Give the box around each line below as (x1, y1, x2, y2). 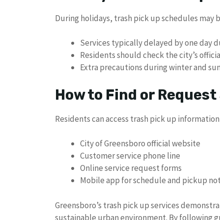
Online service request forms (80, 163, 182, 174)
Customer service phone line (80, 150, 180, 162)
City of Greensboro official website (80, 138, 200, 149)
